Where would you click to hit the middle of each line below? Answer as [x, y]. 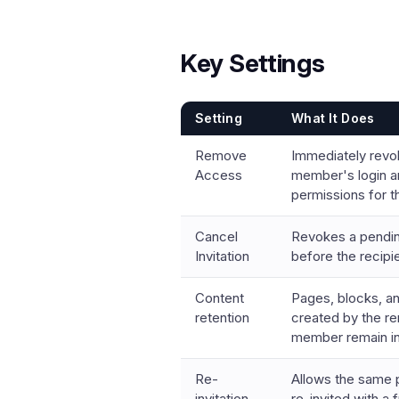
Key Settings [252, 63]
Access [219, 175]
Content [220, 298]
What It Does [333, 118]
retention [222, 318]
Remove [221, 155]
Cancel [216, 236]
